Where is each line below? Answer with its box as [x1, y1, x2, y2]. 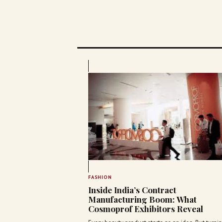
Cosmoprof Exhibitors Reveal [88, 203, 203, 215]
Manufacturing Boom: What [88, 194, 197, 205]
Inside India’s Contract [88, 184, 176, 196]
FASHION [88, 174, 112, 181]
